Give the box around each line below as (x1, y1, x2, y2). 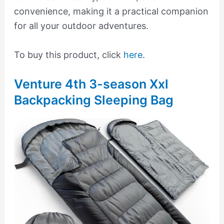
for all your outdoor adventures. (13, 20, 148, 31)
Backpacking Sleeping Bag (13, 92, 173, 108)
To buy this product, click (13, 49, 123, 60)
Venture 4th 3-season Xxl (13, 76, 168, 92)
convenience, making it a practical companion (13, 5, 208, 16)
